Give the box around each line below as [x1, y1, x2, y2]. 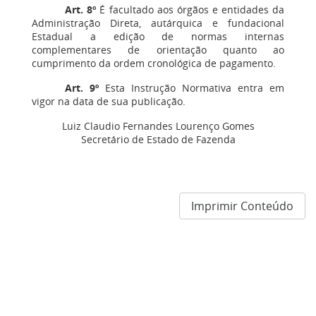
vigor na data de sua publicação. [32, 95, 186, 108]
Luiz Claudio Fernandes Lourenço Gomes [61, 119, 255, 133]
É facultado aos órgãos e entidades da [96, 3, 285, 16]
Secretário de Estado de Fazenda [80, 133, 236, 146]
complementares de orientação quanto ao [32, 43, 284, 56]
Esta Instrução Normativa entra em [99, 81, 285, 95]
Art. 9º [65, 81, 99, 95]
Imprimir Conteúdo [191, 198, 293, 214]
